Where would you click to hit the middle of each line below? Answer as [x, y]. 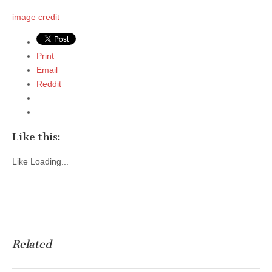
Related [32, 244]
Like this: [36, 136]
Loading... [49, 162]
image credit [36, 17]
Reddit [49, 83]
